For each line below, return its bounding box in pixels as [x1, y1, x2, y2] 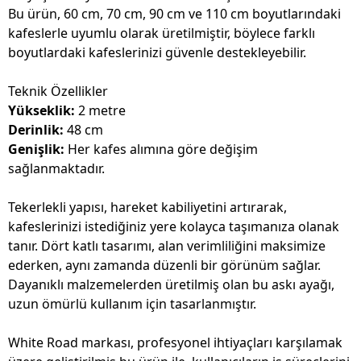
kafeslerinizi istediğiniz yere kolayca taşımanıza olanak [8, 218, 339, 236]
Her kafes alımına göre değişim [64, 140, 258, 159]
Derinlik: [8, 121, 64, 139]
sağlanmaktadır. [8, 160, 105, 178]
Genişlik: [8, 140, 64, 159]
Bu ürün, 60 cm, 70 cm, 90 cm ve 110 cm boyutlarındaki [8, 5, 341, 23]
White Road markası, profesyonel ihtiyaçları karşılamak [8, 334, 342, 352]
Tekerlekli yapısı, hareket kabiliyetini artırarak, [8, 198, 287, 217]
